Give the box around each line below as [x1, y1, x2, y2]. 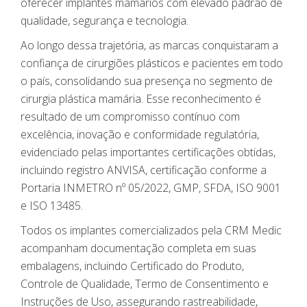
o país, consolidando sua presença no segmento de [21, 73, 273, 89]
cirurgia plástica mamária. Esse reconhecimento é [21, 91, 261, 107]
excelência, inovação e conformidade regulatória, [21, 127, 259, 143]
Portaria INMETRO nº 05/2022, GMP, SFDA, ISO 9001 [21, 180, 281, 196]
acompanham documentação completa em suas [21, 241, 256, 256]
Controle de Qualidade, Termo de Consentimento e [21, 276, 269, 292]
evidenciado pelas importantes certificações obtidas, [21, 145, 275, 160]
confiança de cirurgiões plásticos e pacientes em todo [21, 56, 283, 71]
